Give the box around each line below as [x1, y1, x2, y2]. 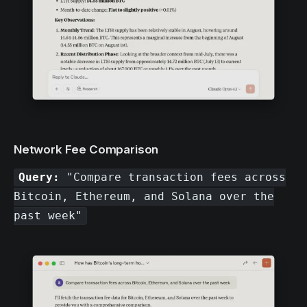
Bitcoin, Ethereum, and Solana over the [14, 190, 274, 204]
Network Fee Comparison [14, 142, 159, 156]
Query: [19, 171, 60, 184]
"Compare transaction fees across [60, 171, 286, 184]
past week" [14, 209, 82, 223]
